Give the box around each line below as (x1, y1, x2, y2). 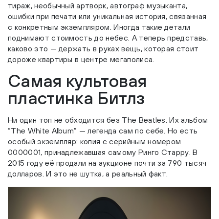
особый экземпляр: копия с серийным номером (8, 137, 181, 146)
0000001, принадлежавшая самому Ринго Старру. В (8, 148, 198, 157)
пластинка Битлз (8, 88, 145, 109)
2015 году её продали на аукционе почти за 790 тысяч (8, 158, 207, 168)
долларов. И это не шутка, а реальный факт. (8, 169, 168, 178)
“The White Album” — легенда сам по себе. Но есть (8, 126, 198, 135)
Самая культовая (8, 70, 147, 91)
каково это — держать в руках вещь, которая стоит (8, 44, 199, 53)
